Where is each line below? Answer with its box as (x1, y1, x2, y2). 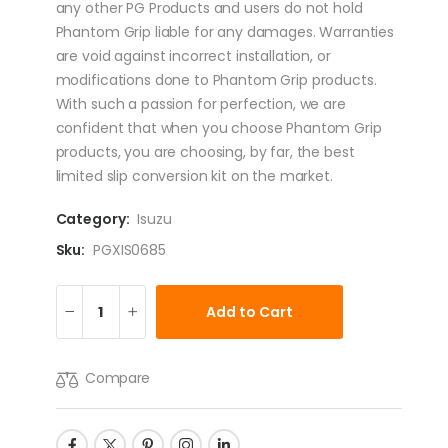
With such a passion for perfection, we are (55, 93, 346, 114)
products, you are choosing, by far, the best (55, 141, 355, 162)
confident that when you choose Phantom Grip (55, 117, 382, 138)
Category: (55, 208, 130, 229)
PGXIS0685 (93, 239, 166, 260)
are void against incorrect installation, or (55, 45, 331, 66)
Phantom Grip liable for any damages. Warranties (55, 21, 395, 42)
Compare (85, 368, 150, 389)
